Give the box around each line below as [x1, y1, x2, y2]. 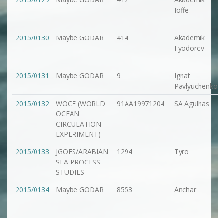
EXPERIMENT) [55, 129, 101, 139]
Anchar [174, 185, 196, 195]
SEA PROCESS [55, 157, 100, 167]
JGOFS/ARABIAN [55, 147, 108, 157]
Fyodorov [174, 43, 204, 53]
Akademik [174, 33, 205, 43]
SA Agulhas [174, 99, 209, 109]
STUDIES [55, 167, 84, 177]
